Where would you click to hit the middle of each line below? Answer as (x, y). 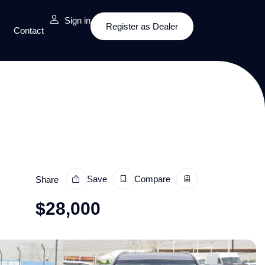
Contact (29, 30)
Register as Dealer (142, 26)
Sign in (78, 20)
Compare (152, 179)
